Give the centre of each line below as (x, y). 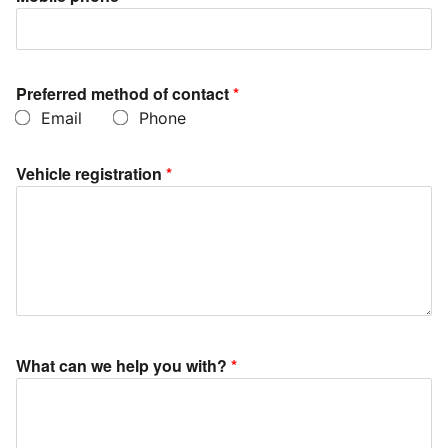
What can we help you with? (123, 365)
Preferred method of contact (122, 93)
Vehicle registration (91, 173)
